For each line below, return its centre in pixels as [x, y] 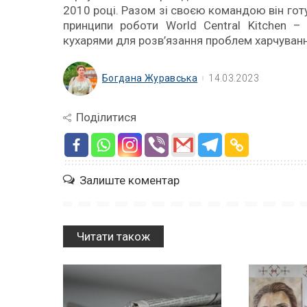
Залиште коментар [130, 180]
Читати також [113, 236]
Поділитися [106, 117]
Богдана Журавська [150, 78]
